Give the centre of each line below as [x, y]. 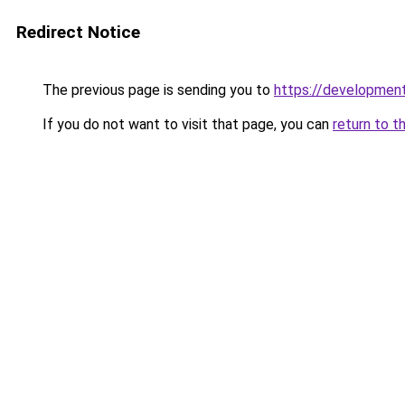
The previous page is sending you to [156, 90]
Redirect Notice [78, 32]
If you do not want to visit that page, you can [186, 124]
